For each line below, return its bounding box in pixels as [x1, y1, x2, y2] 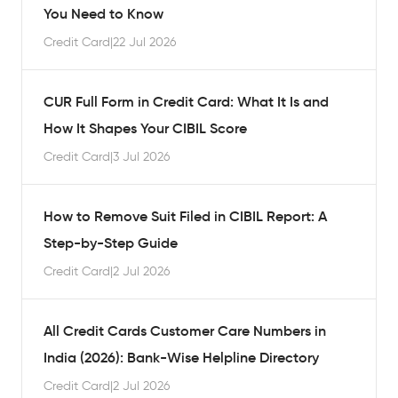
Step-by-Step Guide [44, 234, 181, 251]
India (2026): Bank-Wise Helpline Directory [44, 348, 322, 366]
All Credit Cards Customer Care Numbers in [44, 322, 326, 339]
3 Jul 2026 [113, 149, 170, 164]
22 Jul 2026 [113, 35, 176, 50]
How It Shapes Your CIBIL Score [44, 119, 251, 137]
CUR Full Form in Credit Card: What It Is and [44, 92, 329, 110]
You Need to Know [44, 4, 167, 22]
